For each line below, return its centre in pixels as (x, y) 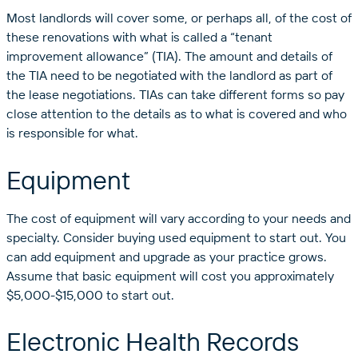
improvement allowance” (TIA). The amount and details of (169, 56)
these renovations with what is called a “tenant (139, 37)
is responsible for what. (72, 133)
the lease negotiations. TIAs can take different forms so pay (175, 95)
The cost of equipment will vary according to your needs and (179, 218)
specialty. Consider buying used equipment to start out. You (176, 237)
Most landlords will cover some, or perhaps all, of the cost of (179, 18)
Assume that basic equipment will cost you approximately (170, 275)
